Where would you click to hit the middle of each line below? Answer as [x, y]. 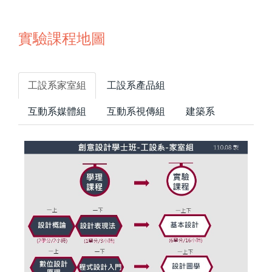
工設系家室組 [57, 86]
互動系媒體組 [57, 112]
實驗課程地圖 [62, 39]
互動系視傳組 [136, 112]
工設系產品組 [136, 86]
